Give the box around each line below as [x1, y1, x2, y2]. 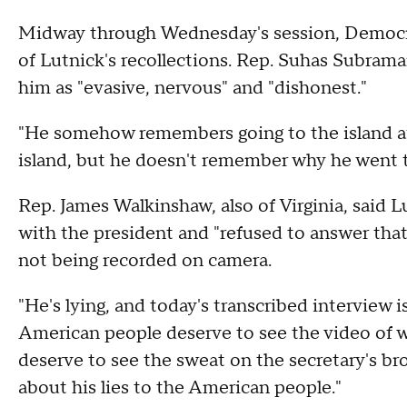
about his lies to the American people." [18, 376, 342, 401]
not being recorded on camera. [18, 249, 272, 273]
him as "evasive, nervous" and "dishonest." [18, 76, 372, 101]
